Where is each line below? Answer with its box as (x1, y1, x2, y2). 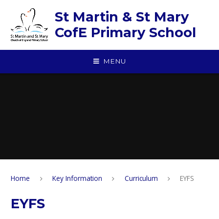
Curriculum (124, 173, 158, 183)
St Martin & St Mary (54, 9, 189, 25)
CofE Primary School (54, 24, 196, 41)
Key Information (52, 173, 103, 183)
